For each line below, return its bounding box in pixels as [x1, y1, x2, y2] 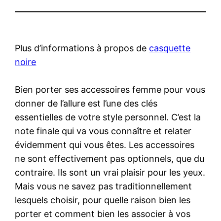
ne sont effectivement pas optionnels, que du [15, 153, 205, 164]
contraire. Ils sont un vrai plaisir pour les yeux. [15, 167, 206, 178]
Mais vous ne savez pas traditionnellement [15, 181, 192, 191]
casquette [149, 42, 191, 53]
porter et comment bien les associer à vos [15, 208, 191, 219]
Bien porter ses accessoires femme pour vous [15, 84, 206, 95]
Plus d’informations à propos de [15, 42, 149, 53]
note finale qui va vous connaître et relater [15, 125, 192, 136]
